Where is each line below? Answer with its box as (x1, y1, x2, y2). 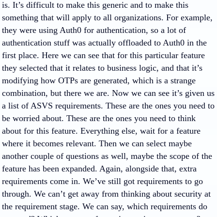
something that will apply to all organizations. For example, (2, 13, 213, 22)
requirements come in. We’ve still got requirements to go (2, 176, 203, 186)
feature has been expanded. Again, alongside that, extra (2, 164, 197, 173)
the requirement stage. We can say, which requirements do (2, 201, 207, 211)
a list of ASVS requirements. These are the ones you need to (2, 101, 215, 110)
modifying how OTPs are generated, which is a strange (2, 76, 196, 85)
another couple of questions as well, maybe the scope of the (2, 151, 212, 161)
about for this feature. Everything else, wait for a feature (2, 126, 201, 136)
